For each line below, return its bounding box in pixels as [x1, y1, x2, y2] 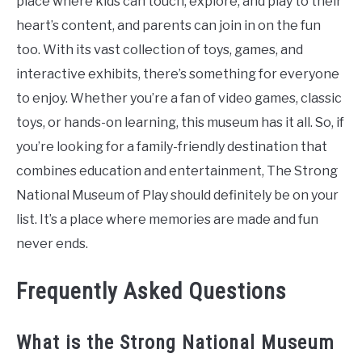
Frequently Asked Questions [16, 278, 287, 305]
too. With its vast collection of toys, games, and [16, 42, 303, 58]
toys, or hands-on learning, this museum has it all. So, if [16, 115, 344, 131]
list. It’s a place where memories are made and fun [16, 212, 318, 228]
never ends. [16, 236, 88, 252]
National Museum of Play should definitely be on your [16, 187, 339, 204]
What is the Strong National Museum [16, 331, 335, 355]
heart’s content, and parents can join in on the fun [16, 18, 321, 34]
